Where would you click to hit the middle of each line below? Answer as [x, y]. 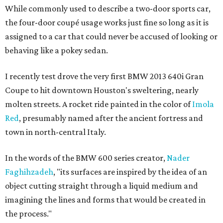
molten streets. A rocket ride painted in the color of [99, 104]
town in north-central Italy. [56, 132]
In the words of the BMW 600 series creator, [86, 158]
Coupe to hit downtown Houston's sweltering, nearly [102, 90]
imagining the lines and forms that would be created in [105, 200]
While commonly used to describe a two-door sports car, [108, 8]
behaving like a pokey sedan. [56, 50]
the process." [28, 214]
